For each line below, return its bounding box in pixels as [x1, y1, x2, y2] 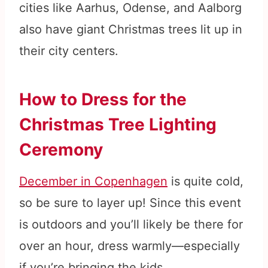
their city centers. [19, 44, 118, 59]
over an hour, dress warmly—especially [19, 239, 240, 254]
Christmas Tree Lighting [19, 114, 217, 135]
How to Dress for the [19, 89, 187, 110]
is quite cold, [167, 174, 243, 189]
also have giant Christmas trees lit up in [19, 22, 242, 37]
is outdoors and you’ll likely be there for [19, 217, 243, 232]
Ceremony [19, 139, 103, 160]
